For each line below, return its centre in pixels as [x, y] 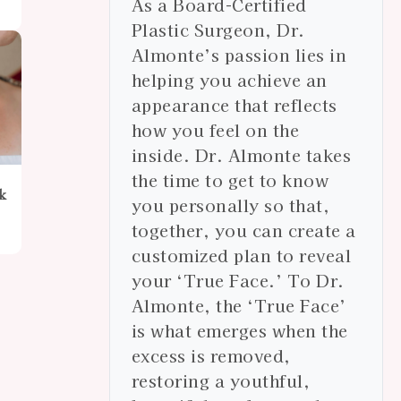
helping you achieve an [229, 80]
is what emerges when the [239, 331]
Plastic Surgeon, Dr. [218, 30]
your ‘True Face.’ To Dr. [238, 281]
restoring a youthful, [221, 381]
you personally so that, [230, 205]
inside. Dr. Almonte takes [241, 155]
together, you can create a [243, 230]
